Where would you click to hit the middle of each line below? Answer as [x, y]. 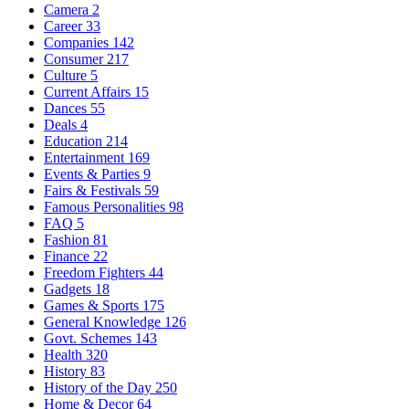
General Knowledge [104, 322]
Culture [67, 75]
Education [75, 141]
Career [65, 26]
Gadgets [69, 289]
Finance [68, 256]
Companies [78, 42]
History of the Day [100, 388]
